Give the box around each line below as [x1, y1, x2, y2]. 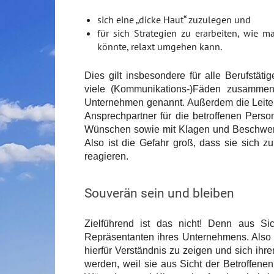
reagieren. [84, 151, 128, 162]
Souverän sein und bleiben [84, 186, 234, 201]
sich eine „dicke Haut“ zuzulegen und [97, 13, 251, 26]
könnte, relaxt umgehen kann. [97, 40, 222, 53]
